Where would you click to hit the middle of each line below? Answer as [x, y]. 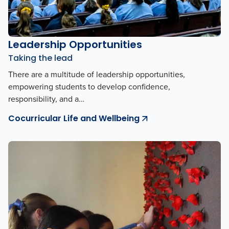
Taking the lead [40, 58]
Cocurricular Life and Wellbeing [74, 119]
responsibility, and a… [46, 99]
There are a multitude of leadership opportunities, [97, 75]
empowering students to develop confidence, [89, 87]
